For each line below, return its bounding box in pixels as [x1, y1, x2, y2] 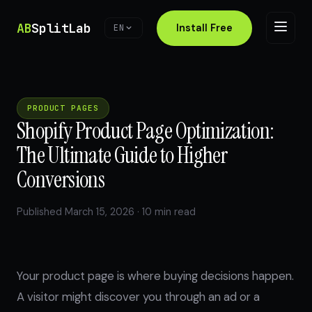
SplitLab [31, 19, 91, 37]
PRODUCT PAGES [27, 103, 99, 113]
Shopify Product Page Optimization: [17, 116, 274, 146]
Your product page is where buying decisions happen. [17, 268, 294, 283]
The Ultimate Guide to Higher [17, 141, 228, 170]
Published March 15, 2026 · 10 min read [17, 205, 196, 218]
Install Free [176, 21, 233, 34]
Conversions [17, 165, 104, 194]
